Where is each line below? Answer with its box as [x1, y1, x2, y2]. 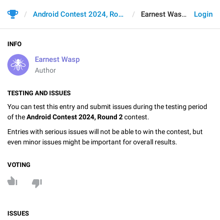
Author [35, 66, 56, 74]
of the [7, 113, 27, 121]
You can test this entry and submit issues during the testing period [7, 103, 207, 110]
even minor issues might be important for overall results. [7, 137, 177, 146]
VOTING [7, 161, 30, 168]
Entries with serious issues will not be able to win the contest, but [7, 127, 203, 136]
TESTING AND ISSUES [7, 89, 71, 97]
